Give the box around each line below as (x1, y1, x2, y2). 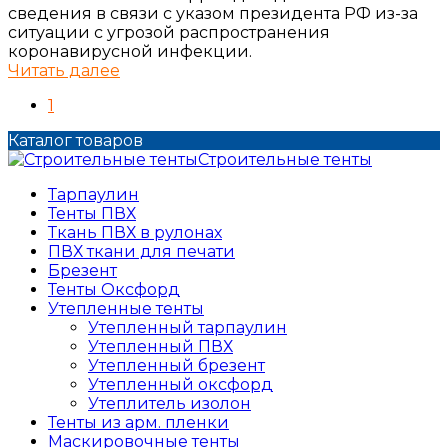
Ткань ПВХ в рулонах (48, 223, 222, 243)
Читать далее (8, 61, 120, 81)
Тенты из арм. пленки (48, 413, 229, 433)
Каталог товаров (8, 131, 143, 151)
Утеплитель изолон (88, 394, 251, 414)
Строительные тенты (198, 150, 372, 170)
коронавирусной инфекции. (8, 42, 252, 62)
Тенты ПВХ (48, 204, 136, 224)
